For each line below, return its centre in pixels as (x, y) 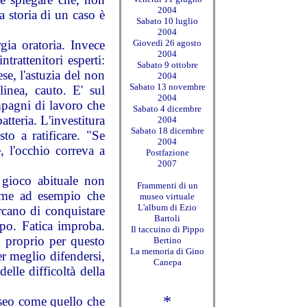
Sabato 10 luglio (167, 21)
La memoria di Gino (167, 251)
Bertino (167, 240)
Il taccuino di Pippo (167, 229)
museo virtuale (167, 196)
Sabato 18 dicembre (167, 131)
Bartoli (167, 218)
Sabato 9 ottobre (167, 65)
